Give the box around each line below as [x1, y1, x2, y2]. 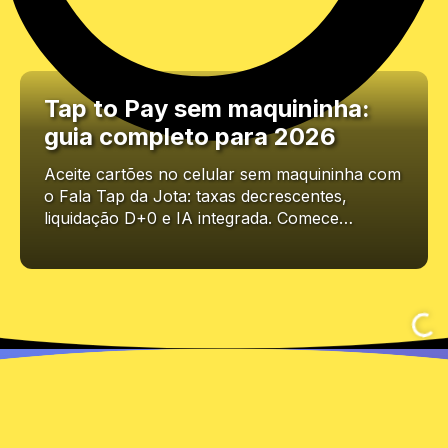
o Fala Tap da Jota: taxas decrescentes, [44, 186, 347, 207]
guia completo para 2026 [44, 122, 336, 152]
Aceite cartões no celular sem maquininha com [44, 164, 401, 185]
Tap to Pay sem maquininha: [44, 94, 370, 124]
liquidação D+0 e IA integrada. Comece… [44, 208, 353, 229]
